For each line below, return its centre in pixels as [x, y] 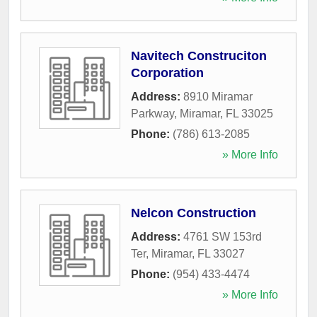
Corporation [167, 73]
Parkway [152, 113]
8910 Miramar [218, 96]
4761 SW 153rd [223, 236]
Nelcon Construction [194, 213]
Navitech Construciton [199, 56]
